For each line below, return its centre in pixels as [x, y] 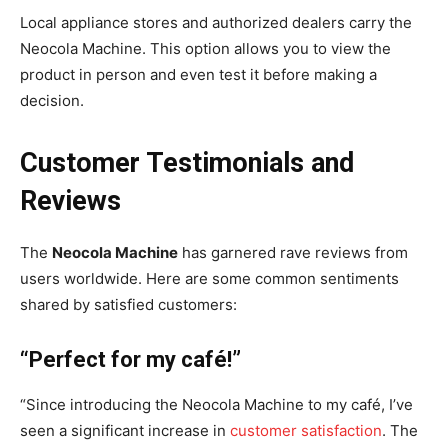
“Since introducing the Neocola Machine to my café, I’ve [216, 405]
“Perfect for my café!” [130, 360]
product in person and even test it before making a [198, 75]
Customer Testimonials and [187, 163]
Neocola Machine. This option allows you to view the [205, 49]
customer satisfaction [306, 431]
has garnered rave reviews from [293, 253]
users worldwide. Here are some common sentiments [209, 279]
